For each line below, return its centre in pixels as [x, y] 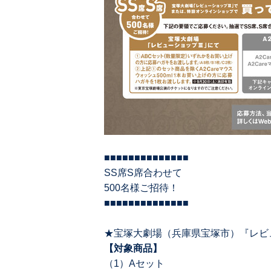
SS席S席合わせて [143, 173]
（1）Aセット [134, 264]
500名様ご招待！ [141, 188]
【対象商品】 [133, 249]
